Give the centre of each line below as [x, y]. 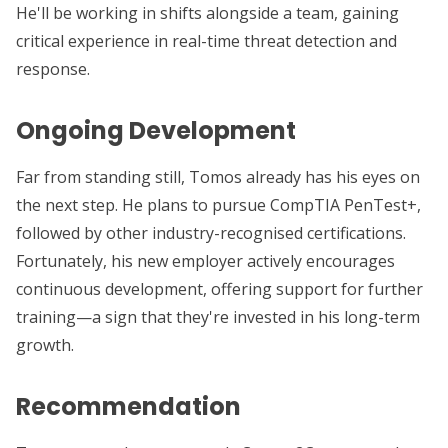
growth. [45, 345]
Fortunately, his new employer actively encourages [205, 261]
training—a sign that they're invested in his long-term [218, 317]
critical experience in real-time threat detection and [206, 41]
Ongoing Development [156, 130]
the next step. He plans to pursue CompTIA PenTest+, [218, 205]
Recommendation [128, 406]
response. [53, 69]
